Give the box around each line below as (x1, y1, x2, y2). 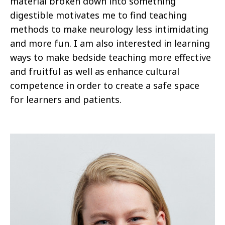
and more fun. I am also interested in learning (10, 37, 210, 50)
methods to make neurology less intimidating (10, 23, 208, 36)
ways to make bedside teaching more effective (10, 51, 211, 64)
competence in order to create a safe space (10, 79, 199, 92)
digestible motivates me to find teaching (10, 9, 187, 22)
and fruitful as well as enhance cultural (10, 65, 179, 78)
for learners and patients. (10, 93, 122, 106)
